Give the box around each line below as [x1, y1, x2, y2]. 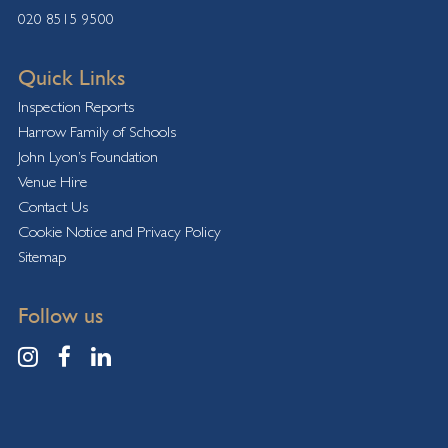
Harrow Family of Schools [17, 122, 176, 142]
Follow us [17, 303, 103, 329]
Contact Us [17, 197, 88, 217]
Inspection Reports [17, 97, 134, 117]
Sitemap [17, 247, 66, 267]
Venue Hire [17, 172, 87, 192]
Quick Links [17, 65, 125, 91]
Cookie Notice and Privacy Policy [17, 222, 221, 242]
